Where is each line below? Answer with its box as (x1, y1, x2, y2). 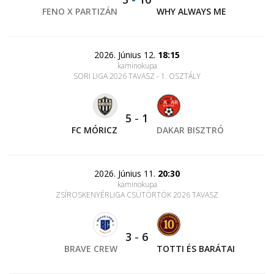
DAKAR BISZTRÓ (156, 124, 224, 136)
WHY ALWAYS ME (156, 6, 226, 17)
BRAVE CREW (64, 243, 118, 254)
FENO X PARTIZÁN (42, 6, 118, 17)
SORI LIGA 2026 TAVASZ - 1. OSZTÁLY (73, 71, 201, 81)
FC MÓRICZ (72, 124, 118, 136)
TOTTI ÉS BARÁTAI (156, 243, 235, 254)
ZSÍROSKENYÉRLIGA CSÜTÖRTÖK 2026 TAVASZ (56, 190, 218, 200)
